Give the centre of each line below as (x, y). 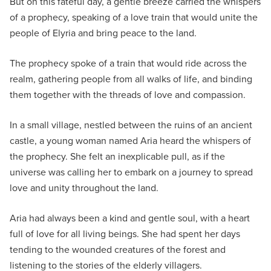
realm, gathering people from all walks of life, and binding (131, 79)
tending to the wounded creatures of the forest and (118, 250)
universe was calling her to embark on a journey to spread (131, 172)
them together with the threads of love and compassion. (128, 95)
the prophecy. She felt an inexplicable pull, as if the (117, 156)
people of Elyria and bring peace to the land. (103, 33)
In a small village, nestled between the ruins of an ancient (131, 125)
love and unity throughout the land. (84, 188)
